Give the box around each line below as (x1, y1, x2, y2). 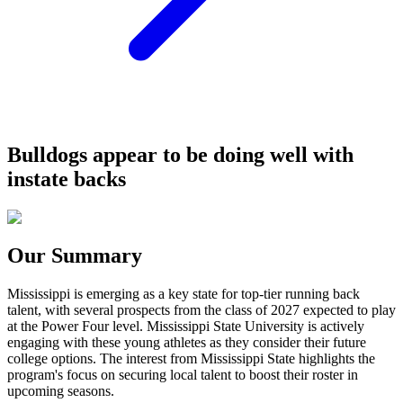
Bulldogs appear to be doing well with (7, 142, 354, 166)
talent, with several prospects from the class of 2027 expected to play (7, 301, 396, 318)
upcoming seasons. (7, 382, 114, 399)
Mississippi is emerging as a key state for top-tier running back (7, 285, 360, 301)
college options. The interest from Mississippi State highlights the (7, 350, 375, 366)
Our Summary (7, 243, 142, 267)
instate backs (7, 166, 126, 191)
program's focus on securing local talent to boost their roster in (7, 366, 358, 382)
